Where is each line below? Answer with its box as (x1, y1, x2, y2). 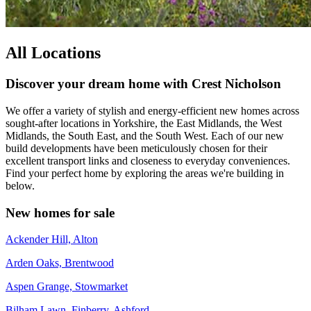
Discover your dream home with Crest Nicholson (6, 76, 281, 92)
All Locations (6, 44, 101, 62)
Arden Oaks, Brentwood (6, 257, 114, 269)
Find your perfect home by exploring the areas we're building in (6, 167, 284, 179)
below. (6, 179, 35, 192)
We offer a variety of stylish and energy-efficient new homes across (6, 104, 299, 117)
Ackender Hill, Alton (6, 233, 98, 246)
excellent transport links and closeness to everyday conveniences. (6, 154, 290, 167)
